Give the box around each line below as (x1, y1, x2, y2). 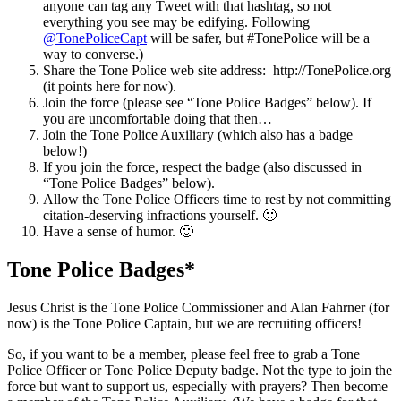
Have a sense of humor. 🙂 (43, 223, 193, 239)
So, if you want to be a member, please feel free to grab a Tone (7, 346, 360, 362)
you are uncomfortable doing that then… (43, 110, 272, 126)
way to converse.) (43, 46, 143, 62)
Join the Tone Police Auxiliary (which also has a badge (43, 126, 353, 142)
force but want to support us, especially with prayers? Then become (7, 378, 388, 394)
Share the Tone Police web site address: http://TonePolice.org (43, 62, 391, 78)
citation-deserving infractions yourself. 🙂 (43, 207, 277, 223)
